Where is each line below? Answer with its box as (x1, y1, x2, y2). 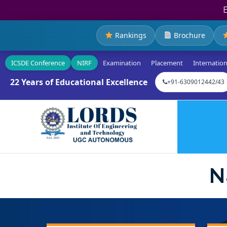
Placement (151, 58, 183, 67)
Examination (103, 58, 141, 67)
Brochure (171, 30, 205, 40)
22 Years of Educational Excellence (10, 77, 147, 88)
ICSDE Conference (11, 58, 65, 67)
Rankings (112, 30, 146, 40)
